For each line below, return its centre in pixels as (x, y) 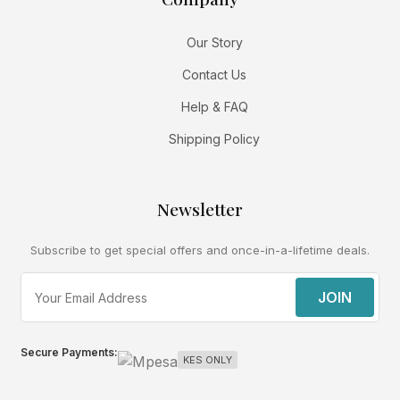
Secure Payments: (70, 353)
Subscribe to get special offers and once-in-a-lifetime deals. (200, 250)
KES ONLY (208, 360)
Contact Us (214, 75)
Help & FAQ (214, 107)
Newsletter (200, 209)
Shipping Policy (214, 139)
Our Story (214, 43)
